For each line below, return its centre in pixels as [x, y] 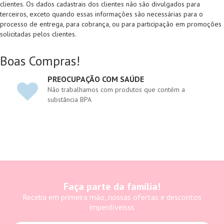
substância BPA [69, 99]
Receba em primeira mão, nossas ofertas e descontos [112, 197]
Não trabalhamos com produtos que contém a [116, 89]
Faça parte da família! [112, 186]
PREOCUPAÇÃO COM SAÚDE [96, 79]
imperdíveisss [112, 207]
